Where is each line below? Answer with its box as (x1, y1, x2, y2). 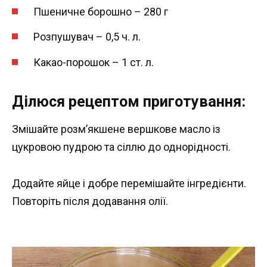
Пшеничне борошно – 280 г (33, 5, 168, 18)
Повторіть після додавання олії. (12, 194, 168, 207)
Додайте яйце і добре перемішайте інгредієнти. (12, 176, 246, 190)
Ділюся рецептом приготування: (12, 92, 246, 110)
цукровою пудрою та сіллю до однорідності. (12, 140, 231, 153)
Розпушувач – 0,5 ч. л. (33, 30, 141, 44)
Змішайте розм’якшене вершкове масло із (12, 122, 221, 135)
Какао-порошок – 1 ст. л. (33, 55, 154, 69)
